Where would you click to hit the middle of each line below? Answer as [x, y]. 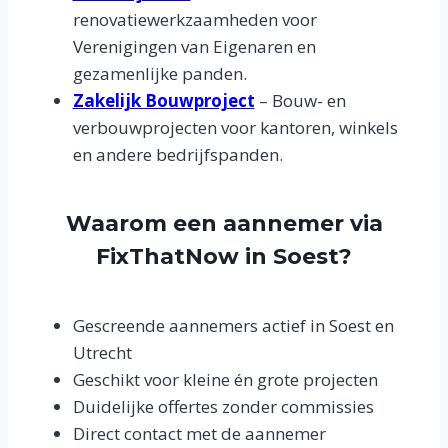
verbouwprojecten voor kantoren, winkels [235, 127]
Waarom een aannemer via [224, 223]
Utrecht [102, 352]
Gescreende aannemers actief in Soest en [233, 325]
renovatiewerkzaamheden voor [194, 19]
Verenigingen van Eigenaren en [194, 46]
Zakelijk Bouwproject [163, 100]
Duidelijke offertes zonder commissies [223, 406]
